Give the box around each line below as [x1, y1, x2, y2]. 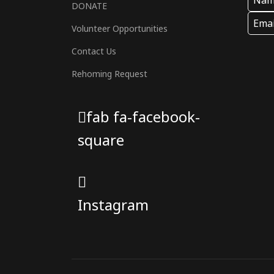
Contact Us [72, 45, 116, 57]
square [78, 130, 124, 150]
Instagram [78, 194, 149, 215]
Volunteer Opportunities [72, 23, 168, 34]
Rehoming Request [72, 68, 147, 80]
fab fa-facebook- [86, 106, 200, 127]
